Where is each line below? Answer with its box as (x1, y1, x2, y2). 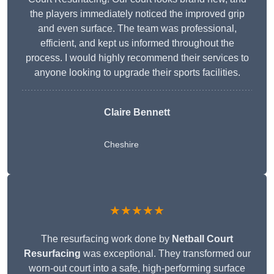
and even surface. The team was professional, (37, 23, 237, 34)
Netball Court (172, 234, 233, 245)
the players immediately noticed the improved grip (29, 9, 245, 20)
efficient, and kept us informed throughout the (40, 38, 234, 49)
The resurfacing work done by (41, 234, 172, 245)
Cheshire (104, 139, 139, 150)
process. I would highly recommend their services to (25, 53, 249, 64)
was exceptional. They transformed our (80, 248, 251, 259)
